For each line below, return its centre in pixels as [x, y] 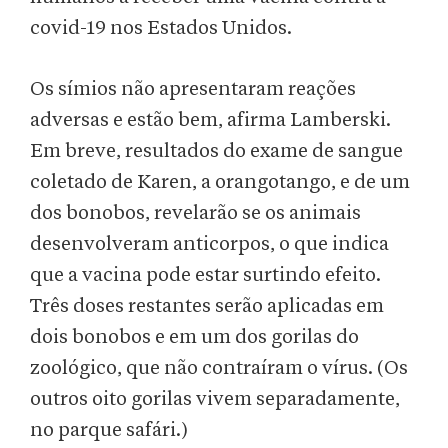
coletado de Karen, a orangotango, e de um [220, 182]
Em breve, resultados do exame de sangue [216, 151]
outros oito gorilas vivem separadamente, [215, 399]
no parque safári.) [109, 430]
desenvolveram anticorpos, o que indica [209, 244]
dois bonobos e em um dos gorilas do [194, 337]
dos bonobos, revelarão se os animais [195, 213]
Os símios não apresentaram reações [193, 89]
